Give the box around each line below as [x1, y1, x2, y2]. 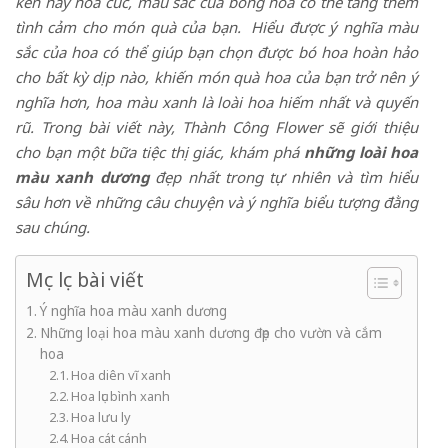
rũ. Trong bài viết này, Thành [15, 117, 225, 137]
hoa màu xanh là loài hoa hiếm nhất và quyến [94, 92, 419, 112]
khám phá [224, 142, 305, 162]
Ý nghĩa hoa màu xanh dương [39, 302, 227, 320]
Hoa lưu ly [71, 408, 132, 426]
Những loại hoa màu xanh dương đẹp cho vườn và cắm [39, 324, 382, 342]
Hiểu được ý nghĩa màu [251, 17, 419, 37]
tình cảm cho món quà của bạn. [15, 17, 246, 37]
